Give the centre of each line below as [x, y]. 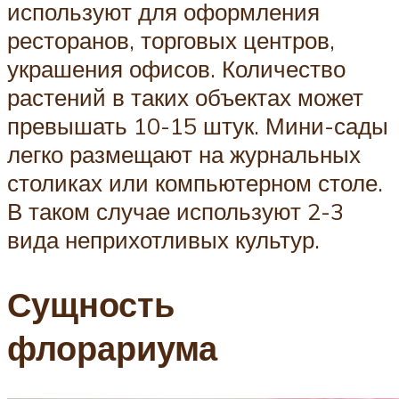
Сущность [91, 305]
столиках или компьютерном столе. [195, 183]
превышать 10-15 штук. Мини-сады [198, 126]
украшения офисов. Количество [176, 69]
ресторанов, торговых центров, [171, 41]
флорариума [112, 348]
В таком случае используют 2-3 [175, 212]
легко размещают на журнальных [184, 155]
